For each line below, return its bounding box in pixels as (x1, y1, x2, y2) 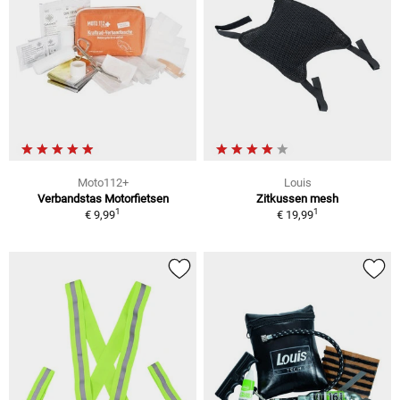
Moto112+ (77, 175, 129, 189)
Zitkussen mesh (256, 191, 338, 205)
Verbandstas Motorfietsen (37, 191, 169, 205)
